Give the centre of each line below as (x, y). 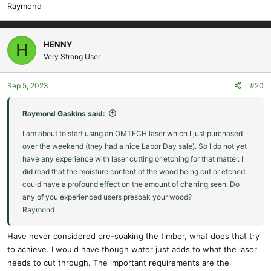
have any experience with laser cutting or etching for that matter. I (133, 158)
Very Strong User (72, 56)
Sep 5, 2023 (28, 85)
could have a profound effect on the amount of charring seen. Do (131, 184)
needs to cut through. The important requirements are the (118, 263)
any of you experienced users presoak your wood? (107, 197)
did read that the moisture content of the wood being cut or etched (134, 171)
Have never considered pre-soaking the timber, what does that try (133, 236)
